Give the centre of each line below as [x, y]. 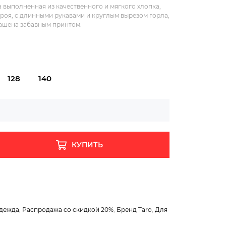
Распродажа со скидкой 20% [68, 210]
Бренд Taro [134, 210]
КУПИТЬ [88, 145]
